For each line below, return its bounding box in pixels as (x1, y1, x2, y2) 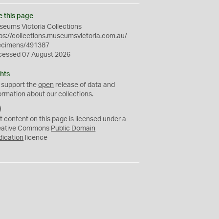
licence (23, 134, 48, 141)
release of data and (54, 82, 115, 88)
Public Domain (51, 125, 96, 132)
